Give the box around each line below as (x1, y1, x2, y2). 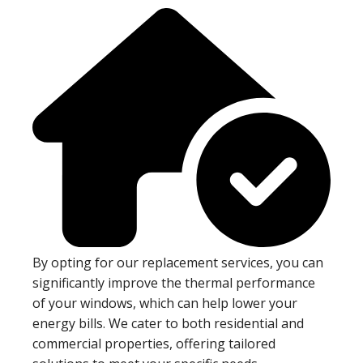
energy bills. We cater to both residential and (32, 314, 304, 332)
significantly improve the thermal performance (32, 273, 315, 292)
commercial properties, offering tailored (32, 334, 275, 352)
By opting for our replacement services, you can (32, 253, 323, 271)
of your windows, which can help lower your (32, 293, 297, 312)
